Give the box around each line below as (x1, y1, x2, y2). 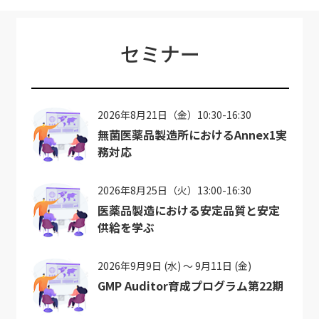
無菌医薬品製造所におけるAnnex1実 (97, 126, 287, 144)
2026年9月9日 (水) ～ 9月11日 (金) (97, 258, 251, 273)
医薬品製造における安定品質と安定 (97, 202, 280, 219)
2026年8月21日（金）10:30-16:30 (97, 108, 251, 122)
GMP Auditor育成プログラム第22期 (97, 277, 283, 295)
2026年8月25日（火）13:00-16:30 (97, 183, 251, 198)
